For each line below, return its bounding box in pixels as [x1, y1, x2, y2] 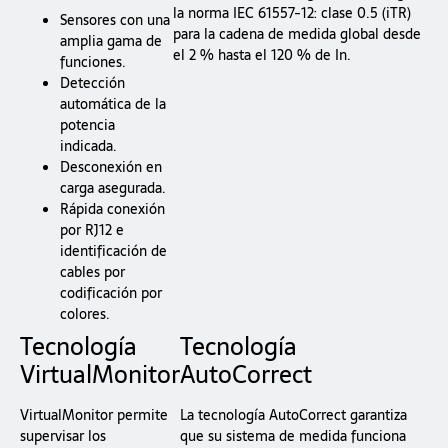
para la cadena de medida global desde [172, 23, 421, 46]
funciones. [60, 51, 126, 74]
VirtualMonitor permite [20, 404, 168, 427]
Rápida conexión [60, 198, 165, 221]
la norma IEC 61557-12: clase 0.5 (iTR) [172, 2, 411, 25]
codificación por [60, 282, 162, 305]
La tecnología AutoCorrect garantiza [180, 404, 407, 427]
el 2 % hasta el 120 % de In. [172, 44, 351, 67]
